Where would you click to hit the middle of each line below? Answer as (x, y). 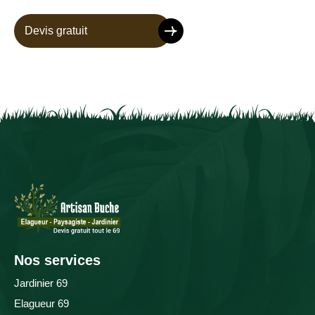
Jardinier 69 (41, 283)
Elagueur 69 (41, 303)
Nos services (57, 260)
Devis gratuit (56, 31)
